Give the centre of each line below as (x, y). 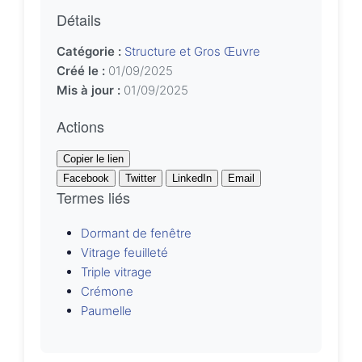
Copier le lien (93, 159)
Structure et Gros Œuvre (192, 51)
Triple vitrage (116, 272)
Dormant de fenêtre (136, 233)
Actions (80, 126)
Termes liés (93, 197)
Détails (79, 19)
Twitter (141, 178)
